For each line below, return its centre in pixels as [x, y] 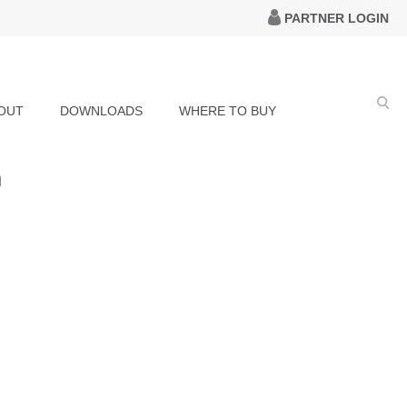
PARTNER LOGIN [335, 18]
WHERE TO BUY [227, 111]
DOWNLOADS [101, 111]
